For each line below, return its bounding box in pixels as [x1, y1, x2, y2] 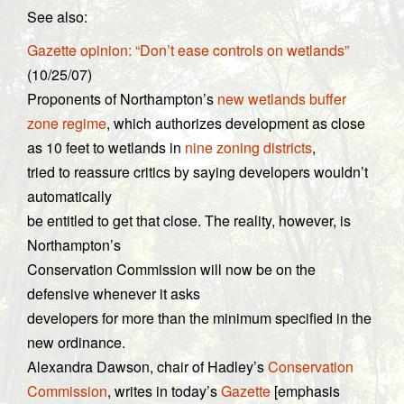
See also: [27, 6, 87, 27]
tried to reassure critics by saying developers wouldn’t [27, 161, 368, 182]
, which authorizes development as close [106, 113, 365, 133]
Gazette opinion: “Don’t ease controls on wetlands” [27, 40, 349, 60]
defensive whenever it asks [27, 283, 200, 304]
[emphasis [271, 381, 340, 401]
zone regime [27, 113, 106, 133]
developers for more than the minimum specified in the [27, 308, 372, 328]
